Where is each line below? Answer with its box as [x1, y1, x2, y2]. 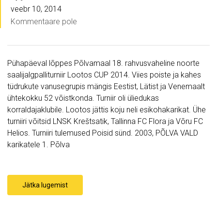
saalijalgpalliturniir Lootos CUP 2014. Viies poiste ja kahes [7, 70, 201, 80]
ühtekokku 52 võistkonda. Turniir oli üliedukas [7, 93, 159, 103]
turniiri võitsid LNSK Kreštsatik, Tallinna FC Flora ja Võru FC [7, 117, 203, 126]
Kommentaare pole [11, 17, 77, 27]
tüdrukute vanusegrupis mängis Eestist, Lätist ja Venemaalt [7, 82, 205, 92]
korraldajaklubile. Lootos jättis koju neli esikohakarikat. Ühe [7, 105, 206, 115]
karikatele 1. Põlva [7, 140, 72, 150]
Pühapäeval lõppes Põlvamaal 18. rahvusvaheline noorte [7, 59, 200, 68]
